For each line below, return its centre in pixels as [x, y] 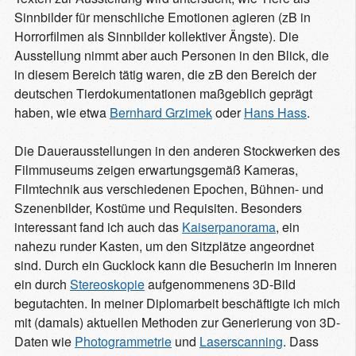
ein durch [42, 284]
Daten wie [44, 341]
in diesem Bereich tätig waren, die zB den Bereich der [165, 74]
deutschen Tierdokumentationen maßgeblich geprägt [163, 93]
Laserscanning [241, 341]
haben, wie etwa [62, 112]
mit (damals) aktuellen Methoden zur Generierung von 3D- [177, 322]
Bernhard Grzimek [161, 112]
